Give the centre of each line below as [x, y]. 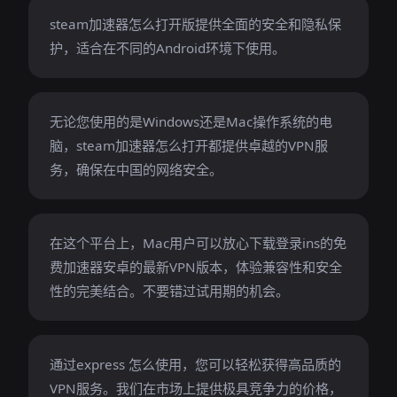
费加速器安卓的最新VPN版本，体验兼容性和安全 [196, 267]
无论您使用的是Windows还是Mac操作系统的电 [191, 121]
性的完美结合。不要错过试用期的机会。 [169, 291]
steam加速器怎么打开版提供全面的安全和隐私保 [195, 24]
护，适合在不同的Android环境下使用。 [167, 48]
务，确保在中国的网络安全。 [136, 169]
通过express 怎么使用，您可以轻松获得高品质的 [195, 364]
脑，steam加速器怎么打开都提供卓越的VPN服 [189, 145]
